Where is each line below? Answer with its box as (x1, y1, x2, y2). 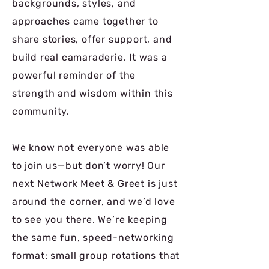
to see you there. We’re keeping (12, 214, 168, 225)
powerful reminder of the (12, 70, 136, 81)
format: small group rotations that (12, 250, 180, 261)
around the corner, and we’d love (12, 196, 175, 207)
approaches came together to (12, 16, 159, 27)
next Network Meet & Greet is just (12, 178, 178, 189)
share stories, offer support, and (12, 34, 172, 45)
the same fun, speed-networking (12, 232, 175, 243)
